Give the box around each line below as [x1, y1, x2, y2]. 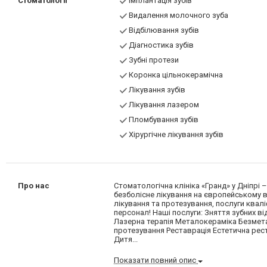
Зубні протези [129, 55, 179, 65]
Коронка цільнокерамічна [129, 70, 223, 80]
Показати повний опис [114, 256, 198, 265]
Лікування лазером [129, 100, 200, 110]
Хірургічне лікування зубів [129, 130, 224, 139]
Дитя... [114, 235, 138, 244]
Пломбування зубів [129, 115, 199, 125]
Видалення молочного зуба [129, 11, 229, 20]
